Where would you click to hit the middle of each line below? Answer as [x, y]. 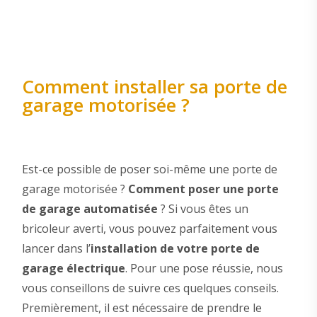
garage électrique [73, 269]
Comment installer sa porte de [154, 86]
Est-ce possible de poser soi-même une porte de [149, 169]
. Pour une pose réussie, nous [204, 269]
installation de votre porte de [175, 249]
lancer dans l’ [56, 249]
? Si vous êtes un [203, 209]
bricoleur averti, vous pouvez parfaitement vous [149, 229]
